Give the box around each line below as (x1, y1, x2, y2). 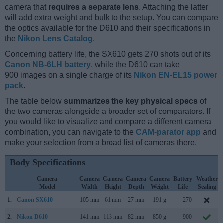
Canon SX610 (17, 196, 53, 204)
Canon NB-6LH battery (5, 60, 91, 69)
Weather (196, 175, 218, 183)
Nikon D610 (17, 213, 48, 221)
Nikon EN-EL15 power (134, 71, 217, 80)
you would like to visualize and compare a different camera (5, 117, 211, 126)
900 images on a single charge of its (5, 71, 134, 80)
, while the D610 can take (91, 60, 180, 69)
